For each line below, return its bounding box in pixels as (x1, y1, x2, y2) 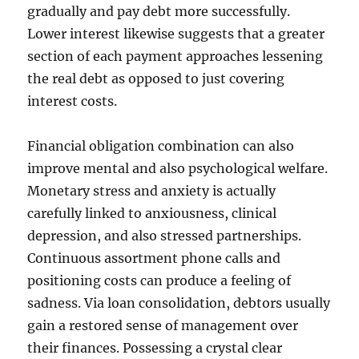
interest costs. (27, 93, 118, 109)
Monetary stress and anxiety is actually (27, 183, 276, 199)
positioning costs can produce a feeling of (27, 272, 292, 288)
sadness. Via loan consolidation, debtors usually (27, 295, 331, 311)
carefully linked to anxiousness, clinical (27, 205, 277, 221)
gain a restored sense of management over (27, 317, 299, 333)
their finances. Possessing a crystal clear (27, 340, 283, 356)
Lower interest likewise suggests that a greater (27, 26, 325, 42)
